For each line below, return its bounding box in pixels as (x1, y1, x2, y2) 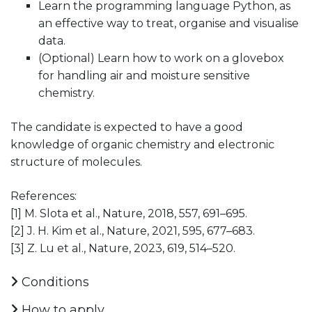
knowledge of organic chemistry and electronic (10, 137, 274, 151)
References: (10, 189, 77, 203)
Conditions (18, 274, 89, 290)
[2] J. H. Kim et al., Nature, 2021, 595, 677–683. (10, 224, 255, 237)
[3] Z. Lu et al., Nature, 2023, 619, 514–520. (10, 241, 235, 255)
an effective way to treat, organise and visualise (38, 16, 299, 30)
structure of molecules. (10, 155, 142, 169)
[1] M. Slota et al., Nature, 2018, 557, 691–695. (10, 206, 247, 220)
